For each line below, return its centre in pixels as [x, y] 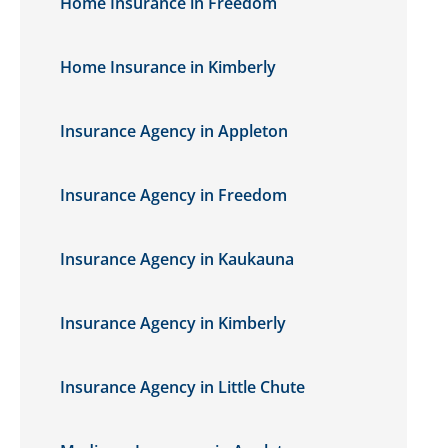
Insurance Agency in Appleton [174, 131]
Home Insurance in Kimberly [168, 67]
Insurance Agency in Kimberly [173, 323]
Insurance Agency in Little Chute [182, 387]
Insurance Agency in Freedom [173, 195]
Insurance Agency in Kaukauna [177, 259]
